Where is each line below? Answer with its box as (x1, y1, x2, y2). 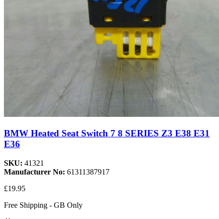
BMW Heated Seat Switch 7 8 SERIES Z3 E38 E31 (4, 128, 210, 138)
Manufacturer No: (4, 167, 67, 176)
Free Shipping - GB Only (4, 200, 83, 209)
